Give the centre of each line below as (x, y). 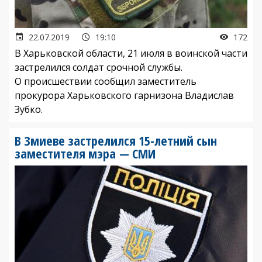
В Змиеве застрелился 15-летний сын (116, 140)
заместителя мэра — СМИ (85, 153)
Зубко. (29, 109)
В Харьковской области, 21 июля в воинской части (131, 53)
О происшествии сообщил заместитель (106, 81)
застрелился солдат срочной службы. (99, 67)
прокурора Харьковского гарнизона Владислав (124, 95)
